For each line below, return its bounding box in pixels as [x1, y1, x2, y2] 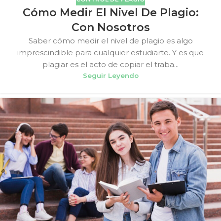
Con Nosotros [71, 21, 150, 35]
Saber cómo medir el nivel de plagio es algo [28, 36, 193, 46]
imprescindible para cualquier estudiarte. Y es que [17, 48, 204, 58]
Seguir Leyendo [82, 72, 139, 80]
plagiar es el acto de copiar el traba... [42, 60, 179, 70]
